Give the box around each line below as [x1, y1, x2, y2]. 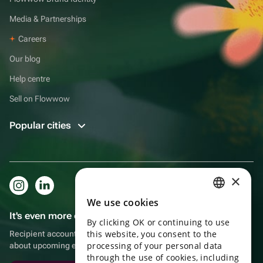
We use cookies [87, 196, 159, 209]
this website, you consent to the [87, 228, 217, 240]
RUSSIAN [201, 200, 227, 209]
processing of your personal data [87, 240, 222, 251]
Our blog [9, 53, 41, 63]
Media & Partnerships [9, 14, 86, 23]
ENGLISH [201, 220, 227, 229]
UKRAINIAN [201, 240, 235, 249]
